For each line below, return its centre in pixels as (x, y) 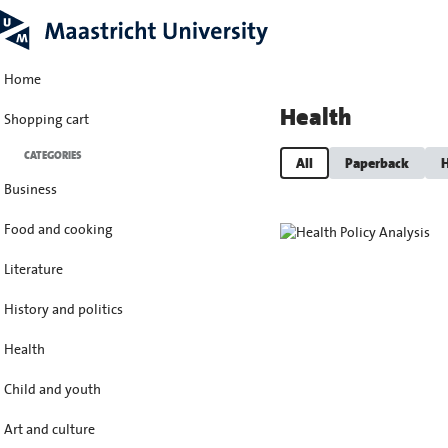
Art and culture (49, 429)
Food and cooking (58, 229)
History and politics (63, 309)
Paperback (377, 162)
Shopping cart (46, 119)
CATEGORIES (53, 155)
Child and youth (52, 389)
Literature (33, 269)
